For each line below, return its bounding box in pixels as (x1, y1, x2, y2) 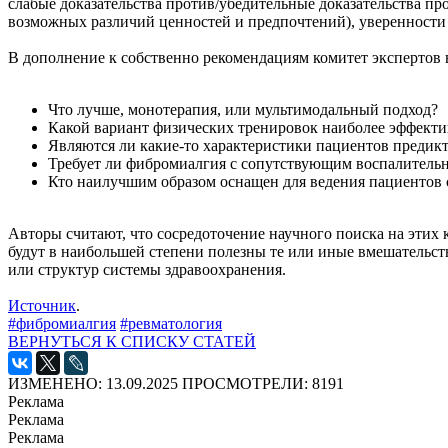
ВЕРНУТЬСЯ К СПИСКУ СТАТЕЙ (8, 332, 256, 350)
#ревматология (120, 314, 222, 332)
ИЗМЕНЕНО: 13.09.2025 (8, 374, 178, 392)
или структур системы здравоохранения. (8, 260, 286, 278)
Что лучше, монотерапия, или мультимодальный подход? (48, 100, 438, 118)
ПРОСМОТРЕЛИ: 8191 (182, 374, 344, 392)
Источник (8, 296, 76, 314)
